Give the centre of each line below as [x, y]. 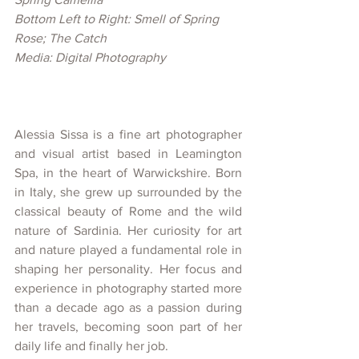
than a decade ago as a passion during [128, 307]
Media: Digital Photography [90, 57]
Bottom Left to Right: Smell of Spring [118, 18]
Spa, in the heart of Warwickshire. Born [128, 172]
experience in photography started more [128, 288]
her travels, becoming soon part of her [128, 326]
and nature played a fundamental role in [128, 249]
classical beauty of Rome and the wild [128, 211]
